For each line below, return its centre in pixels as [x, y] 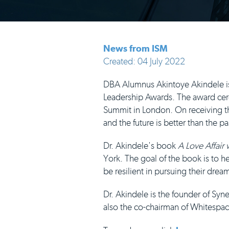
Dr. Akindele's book [141, 146]
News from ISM [135, 48]
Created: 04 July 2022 [144, 61]
